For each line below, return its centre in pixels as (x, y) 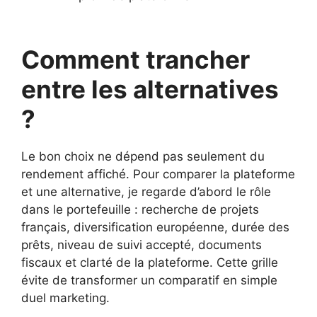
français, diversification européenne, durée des (155, 227)
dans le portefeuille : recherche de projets (140, 209)
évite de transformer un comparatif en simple (149, 280)
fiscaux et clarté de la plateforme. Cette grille (150, 262)
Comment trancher (136, 59)
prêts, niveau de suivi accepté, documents (142, 244)
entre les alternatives (150, 89)
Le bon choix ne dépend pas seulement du (143, 156)
